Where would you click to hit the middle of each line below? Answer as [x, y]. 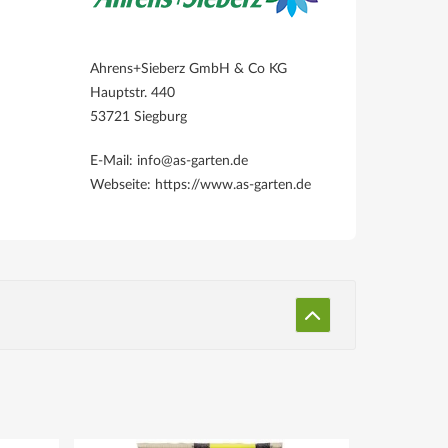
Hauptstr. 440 [132, 92]
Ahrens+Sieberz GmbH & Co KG [188, 68]
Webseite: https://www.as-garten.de [200, 184]
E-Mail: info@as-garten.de [169, 160]
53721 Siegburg [138, 116]
